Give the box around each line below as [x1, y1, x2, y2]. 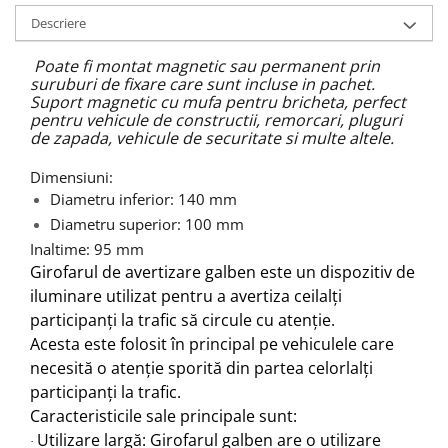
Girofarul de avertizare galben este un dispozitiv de [30, 260, 415, 283]
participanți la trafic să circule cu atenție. [30, 308, 339, 331]
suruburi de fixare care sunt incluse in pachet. [30, 73, 375, 95]
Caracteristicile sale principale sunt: [30, 404, 297, 427]
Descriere [31, 14, 86, 32]
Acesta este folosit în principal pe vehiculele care [30, 332, 394, 355]
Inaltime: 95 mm [30, 238, 144, 259]
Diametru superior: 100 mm [50, 213, 244, 234]
